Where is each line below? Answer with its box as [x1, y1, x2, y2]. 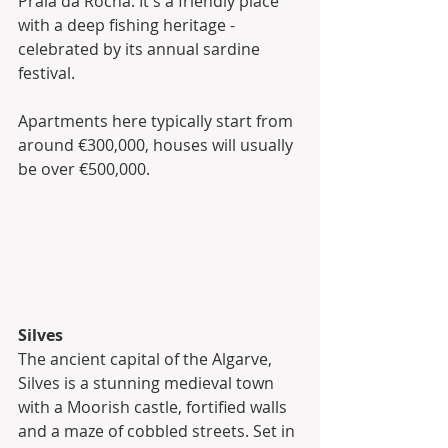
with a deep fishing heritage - [18, 13, 239, 36]
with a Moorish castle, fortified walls [18, 396, 291, 419]
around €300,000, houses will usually [18, 133, 297, 156]
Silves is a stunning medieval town [18, 372, 278, 395]
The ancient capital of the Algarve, [18, 348, 276, 371]
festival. [18, 61, 79, 84]
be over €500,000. [18, 157, 150, 180]
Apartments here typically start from [18, 109, 297, 132]
